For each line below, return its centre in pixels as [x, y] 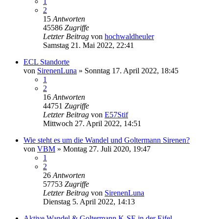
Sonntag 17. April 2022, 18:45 [131, 70]
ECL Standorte [46, 62]
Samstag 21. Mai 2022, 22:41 [88, 45]
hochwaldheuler [129, 36]
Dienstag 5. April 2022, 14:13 [89, 201]
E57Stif [116, 114]
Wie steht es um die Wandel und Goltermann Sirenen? [107, 140]
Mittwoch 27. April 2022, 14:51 [92, 123]
